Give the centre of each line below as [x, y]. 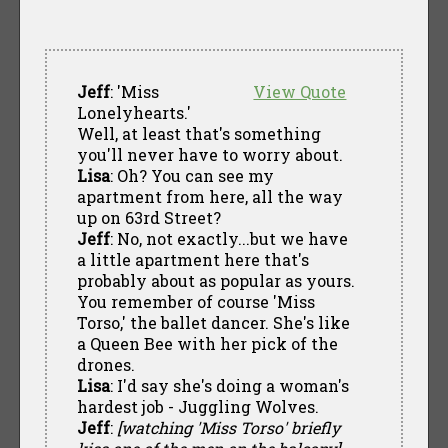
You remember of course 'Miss [195, 301]
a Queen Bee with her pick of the [207, 343]
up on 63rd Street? [148, 217]
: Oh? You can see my [191, 175]
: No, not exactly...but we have [228, 238]
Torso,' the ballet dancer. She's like [213, 322]
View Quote [300, 91]
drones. [105, 364]
